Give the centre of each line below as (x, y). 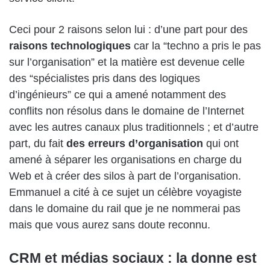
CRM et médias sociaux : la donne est (133, 258)
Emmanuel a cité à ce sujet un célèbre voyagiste (125, 192)
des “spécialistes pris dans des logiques (105, 78)
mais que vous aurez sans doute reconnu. (110, 224)
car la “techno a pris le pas (196, 46)
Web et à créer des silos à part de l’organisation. (125, 176)
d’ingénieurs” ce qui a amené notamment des (118, 94)
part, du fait (38, 143)
